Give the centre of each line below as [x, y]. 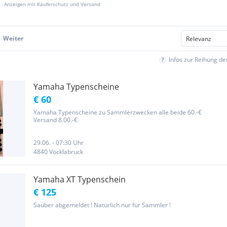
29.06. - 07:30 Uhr [59, 143]
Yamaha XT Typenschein [80, 179]
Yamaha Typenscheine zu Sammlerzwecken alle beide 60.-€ [118, 112]
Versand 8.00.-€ [55, 120]
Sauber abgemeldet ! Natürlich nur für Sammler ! [102, 205]
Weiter [13, 38]
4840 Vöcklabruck [58, 152]
